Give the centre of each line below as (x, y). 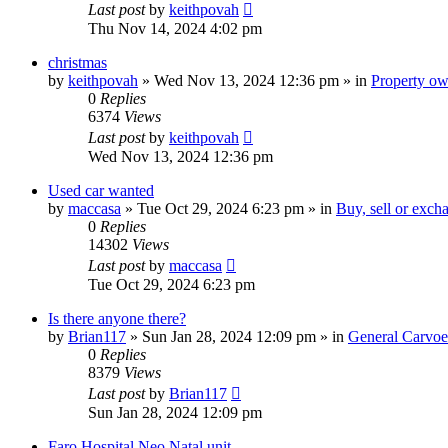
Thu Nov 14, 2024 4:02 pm (175, 29)
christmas (77, 63)
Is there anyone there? (117, 319)
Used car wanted (101, 191)
